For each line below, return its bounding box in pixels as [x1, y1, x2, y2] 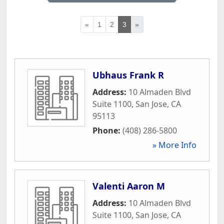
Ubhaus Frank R [92, 68, 164, 81]
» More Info [152, 139, 196, 150]
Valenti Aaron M [92, 179, 165, 192]
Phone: [92, 124, 122, 136]
